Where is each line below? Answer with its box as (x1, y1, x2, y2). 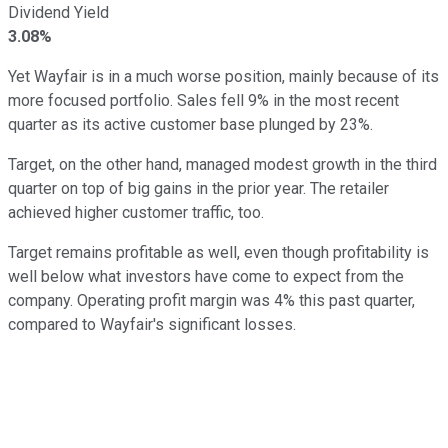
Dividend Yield (8, 2, 109, 22)
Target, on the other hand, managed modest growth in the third (8, 154, 437, 174)
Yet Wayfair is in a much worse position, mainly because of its (8, 66, 439, 86)
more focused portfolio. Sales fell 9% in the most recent (8, 90, 399, 110)
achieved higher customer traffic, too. (8, 202, 264, 222)
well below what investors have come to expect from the (8, 266, 404, 286)
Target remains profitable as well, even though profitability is (8, 242, 429, 262)
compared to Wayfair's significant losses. (8, 314, 296, 334)
